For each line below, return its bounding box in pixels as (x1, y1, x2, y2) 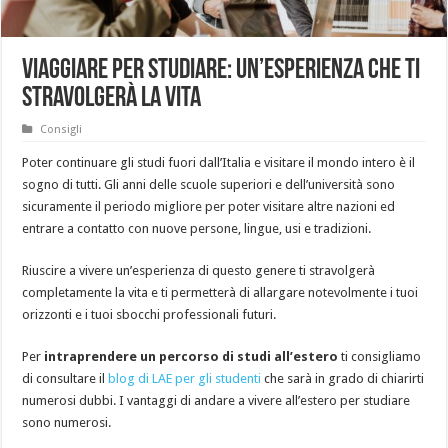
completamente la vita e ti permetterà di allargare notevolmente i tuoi (22, 284, 419, 300)
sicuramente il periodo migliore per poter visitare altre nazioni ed (22, 198, 396, 214)
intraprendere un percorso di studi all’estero (44, 348, 339, 364)
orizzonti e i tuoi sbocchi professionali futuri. (22, 306, 277, 322)
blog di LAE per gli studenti (108, 370, 262, 386)
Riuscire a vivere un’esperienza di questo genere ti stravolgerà (22, 262, 376, 278)
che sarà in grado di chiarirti (261, 370, 425, 386)
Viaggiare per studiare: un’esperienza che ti (22, 56, 421, 85)
